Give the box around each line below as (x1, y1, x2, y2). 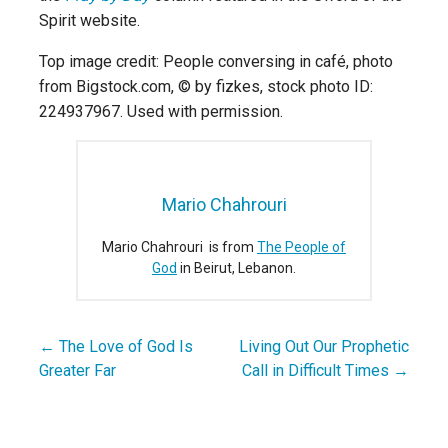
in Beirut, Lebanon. (177, 259, 296, 276)
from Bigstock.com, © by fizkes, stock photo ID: (39, 76, 373, 96)
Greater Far (39, 360, 116, 380)
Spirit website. (39, 10, 140, 30)
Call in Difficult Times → (242, 360, 409, 380)
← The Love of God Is (39, 336, 193, 356)
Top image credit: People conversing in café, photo (39, 51, 393, 71)
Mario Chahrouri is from (102, 238, 257, 255)
